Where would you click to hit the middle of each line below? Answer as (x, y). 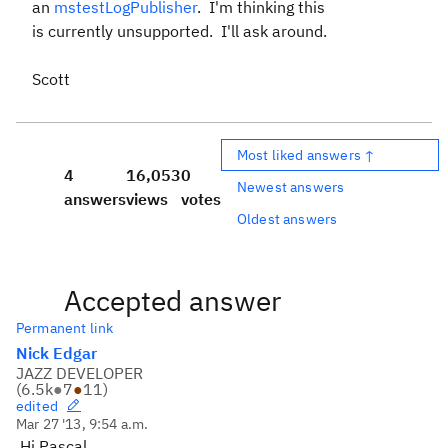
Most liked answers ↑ (306, 154)
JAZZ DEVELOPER (79, 373)
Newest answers (291, 186)
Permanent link (65, 328)
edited (37, 406)
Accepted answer (172, 300)
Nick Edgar (56, 353)
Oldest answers (287, 218)
